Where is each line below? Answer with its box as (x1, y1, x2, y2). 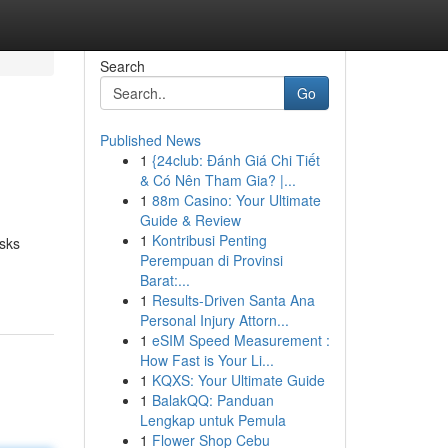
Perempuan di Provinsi (139, 250, 283, 270)
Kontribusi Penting (151, 230, 267, 250)
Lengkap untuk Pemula (139, 410, 286, 430)
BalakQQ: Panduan (151, 390, 274, 410)
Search (99, 56, 145, 76)
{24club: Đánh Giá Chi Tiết (151, 150, 320, 170)
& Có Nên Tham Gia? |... (139, 170, 296, 190)
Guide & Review (139, 210, 241, 230)
